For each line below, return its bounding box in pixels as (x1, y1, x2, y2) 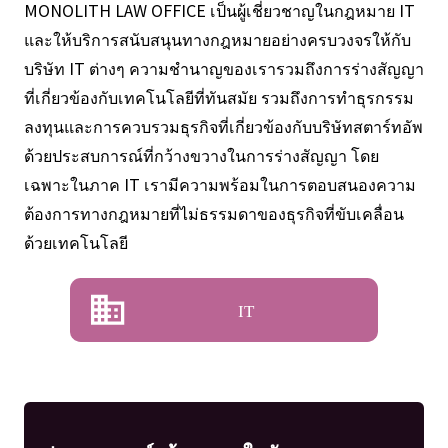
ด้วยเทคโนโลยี (23, 229, 128, 254)
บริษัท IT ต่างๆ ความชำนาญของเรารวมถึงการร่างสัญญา (23, 55, 424, 80)
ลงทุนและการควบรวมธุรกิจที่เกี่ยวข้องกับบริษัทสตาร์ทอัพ (23, 113, 423, 138)
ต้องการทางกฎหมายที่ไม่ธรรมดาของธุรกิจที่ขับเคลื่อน (23, 200, 404, 225)
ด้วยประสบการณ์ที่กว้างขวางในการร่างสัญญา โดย (23, 142, 379, 167)
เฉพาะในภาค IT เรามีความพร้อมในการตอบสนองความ (23, 171, 416, 196)
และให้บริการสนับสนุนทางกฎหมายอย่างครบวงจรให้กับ (23, 26, 411, 51)
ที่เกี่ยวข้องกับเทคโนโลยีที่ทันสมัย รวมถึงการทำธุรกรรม (23, 84, 414, 109)
